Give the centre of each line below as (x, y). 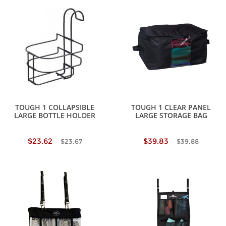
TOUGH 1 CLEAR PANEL (171, 107)
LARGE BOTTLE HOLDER (55, 116)
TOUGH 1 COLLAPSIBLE (55, 107)
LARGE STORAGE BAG (171, 116)
